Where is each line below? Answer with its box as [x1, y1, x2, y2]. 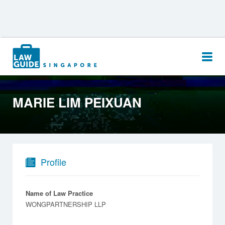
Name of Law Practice [26, 188, 93, 198]
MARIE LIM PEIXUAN [13, 93, 142, 111]
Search [20, 44, 40, 54]
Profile [41, 155, 66, 168]
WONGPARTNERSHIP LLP [26, 199, 106, 209]
